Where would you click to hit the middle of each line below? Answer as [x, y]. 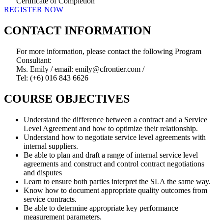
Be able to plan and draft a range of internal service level [111, 155]
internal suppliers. [51, 146]
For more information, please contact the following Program [109, 52]
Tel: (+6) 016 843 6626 [52, 78]
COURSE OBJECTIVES [67, 99]
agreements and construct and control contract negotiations [114, 164]
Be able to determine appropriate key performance [101, 208]
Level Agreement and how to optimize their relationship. [111, 129]
